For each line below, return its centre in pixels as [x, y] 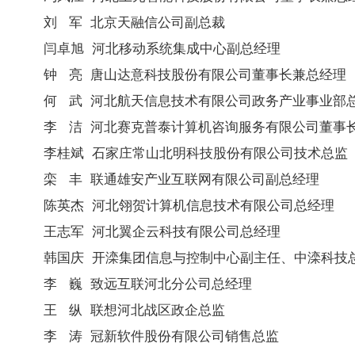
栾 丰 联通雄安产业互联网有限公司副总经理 [181, 179]
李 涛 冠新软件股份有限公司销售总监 [161, 336]
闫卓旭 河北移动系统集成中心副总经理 [162, 48]
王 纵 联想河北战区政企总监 [134, 309]
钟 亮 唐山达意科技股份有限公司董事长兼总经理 [195, 74]
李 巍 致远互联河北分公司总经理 [148, 283]
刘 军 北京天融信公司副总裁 [134, 22]
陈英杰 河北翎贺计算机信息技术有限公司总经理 [189, 205]
